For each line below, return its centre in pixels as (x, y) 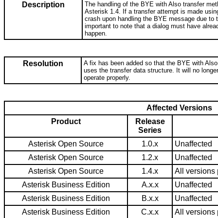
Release (150, 122)
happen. (96, 34)
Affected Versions (179, 108)
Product (66, 122)
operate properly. (107, 78)
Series (150, 130)
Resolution (43, 64)
